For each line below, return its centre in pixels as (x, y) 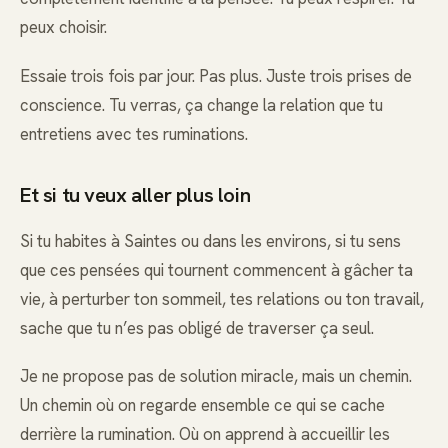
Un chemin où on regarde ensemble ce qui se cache (202, 404)
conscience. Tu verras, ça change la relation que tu (201, 104)
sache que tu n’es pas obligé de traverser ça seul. (197, 327)
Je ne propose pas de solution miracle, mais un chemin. (216, 375)
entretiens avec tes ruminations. (134, 133)
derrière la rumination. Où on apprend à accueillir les (205, 433)
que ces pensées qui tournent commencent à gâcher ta (216, 269)
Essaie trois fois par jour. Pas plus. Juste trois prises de (216, 75)
